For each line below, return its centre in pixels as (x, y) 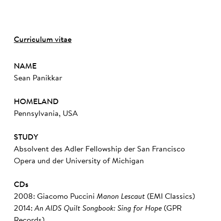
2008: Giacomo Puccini (55, 197)
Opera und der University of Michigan (79, 161)
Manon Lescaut (122, 197)
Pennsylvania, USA (46, 114)
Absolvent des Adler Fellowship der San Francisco (99, 149)
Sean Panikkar (38, 78)
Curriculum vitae (43, 40)
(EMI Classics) (171, 197)
